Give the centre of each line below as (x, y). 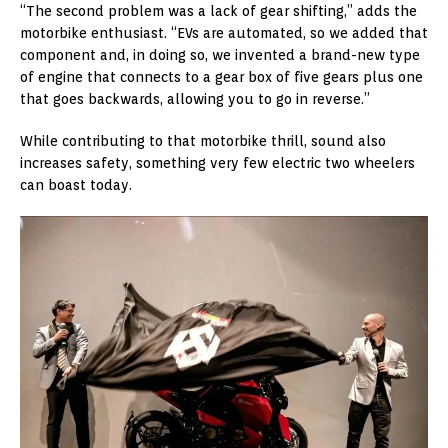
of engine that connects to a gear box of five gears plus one (221, 77)
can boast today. (76, 185)
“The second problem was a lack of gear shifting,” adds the (218, 11)
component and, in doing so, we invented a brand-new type (220, 55)
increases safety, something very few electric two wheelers (217, 163)
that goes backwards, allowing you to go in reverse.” (195, 99)
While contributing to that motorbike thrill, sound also (203, 141)
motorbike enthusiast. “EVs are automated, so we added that (224, 33)
